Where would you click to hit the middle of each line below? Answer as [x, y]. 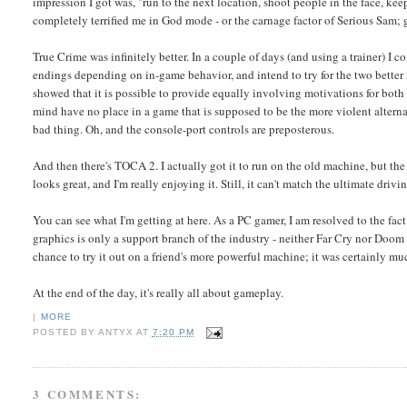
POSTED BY [65, 333]
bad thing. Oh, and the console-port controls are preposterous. [184, 129]
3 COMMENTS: [88, 393]
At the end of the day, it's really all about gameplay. [159, 293]
